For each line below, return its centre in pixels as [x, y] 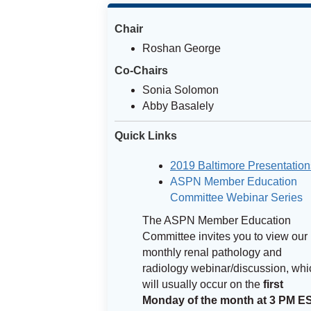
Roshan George [182, 48]
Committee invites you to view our [225, 236]
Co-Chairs [141, 70]
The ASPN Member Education [217, 220]
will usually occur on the [201, 284]
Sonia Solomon [180, 90]
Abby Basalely [178, 106]
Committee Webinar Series [236, 197]
